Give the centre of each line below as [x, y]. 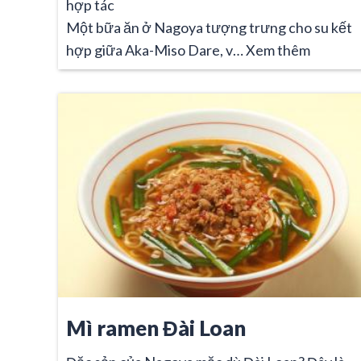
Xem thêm [278, 50]
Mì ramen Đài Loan [156, 328]
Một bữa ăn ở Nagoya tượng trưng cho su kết [209, 27]
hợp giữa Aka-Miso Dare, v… [156, 50]
